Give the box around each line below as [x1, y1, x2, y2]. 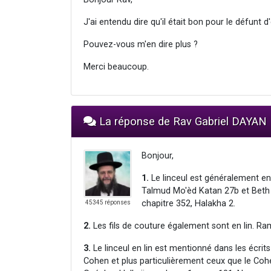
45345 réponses [85, 198, 131, 206]
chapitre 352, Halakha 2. [142, 198, 235, 209]
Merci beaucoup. [83, 61, 149, 72]
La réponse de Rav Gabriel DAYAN [96, 114, 267, 128]
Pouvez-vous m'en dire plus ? [83, 39, 198, 50]
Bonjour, [142, 150, 174, 161]
